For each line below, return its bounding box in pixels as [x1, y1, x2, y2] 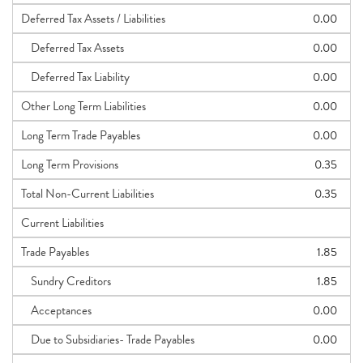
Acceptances [21, 301, 92, 319]
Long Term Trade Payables [21, 126, 140, 144]
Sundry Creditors [21, 272, 111, 290]
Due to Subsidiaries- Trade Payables [21, 331, 194, 348]
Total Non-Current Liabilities [21, 185, 154, 203]
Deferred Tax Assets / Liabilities [21, 10, 165, 28]
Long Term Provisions [21, 156, 118, 173]
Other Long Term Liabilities [21, 97, 146, 115]
